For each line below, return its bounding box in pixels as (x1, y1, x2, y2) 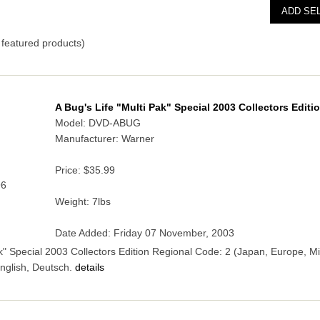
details (71, 262, 104, 274)
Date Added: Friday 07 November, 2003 (54, 228, 234, 239)
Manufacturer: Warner (54, 134, 154, 145)
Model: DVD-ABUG (54, 118, 141, 129)
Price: (54, 165, 84, 176)
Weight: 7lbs (54, 196, 111, 208)
